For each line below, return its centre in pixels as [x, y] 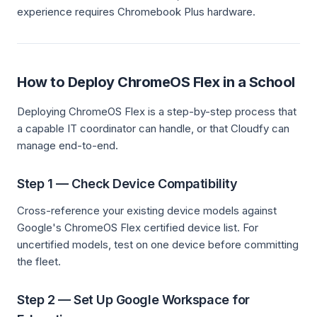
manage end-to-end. [68, 145]
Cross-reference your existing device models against [147, 211]
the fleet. [39, 261]
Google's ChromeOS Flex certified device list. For [138, 227]
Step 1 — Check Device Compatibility [127, 184]
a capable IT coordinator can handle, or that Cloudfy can [153, 128]
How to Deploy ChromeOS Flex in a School [156, 82]
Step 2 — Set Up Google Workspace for [133, 300]
